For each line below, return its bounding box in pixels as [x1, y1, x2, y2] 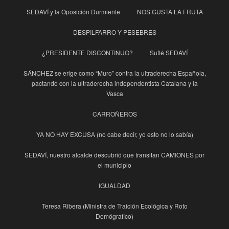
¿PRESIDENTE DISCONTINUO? [41, 48, 133, 57]
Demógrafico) [96, 212, 133, 221]
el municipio [98, 161, 131, 170]
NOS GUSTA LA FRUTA [136, 7, 203, 16]
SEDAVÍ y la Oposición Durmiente [26, 7, 120, 16]
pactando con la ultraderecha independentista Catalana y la [31, 79, 198, 88]
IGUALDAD [99, 181, 130, 190]
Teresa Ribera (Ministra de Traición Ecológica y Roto [41, 201, 188, 211]
